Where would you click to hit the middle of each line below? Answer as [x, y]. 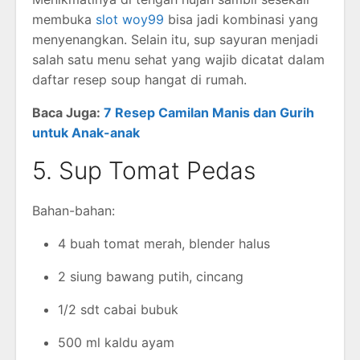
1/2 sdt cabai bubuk [118, 309]
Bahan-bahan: [74, 210]
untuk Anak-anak [86, 132]
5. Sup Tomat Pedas [144, 170]
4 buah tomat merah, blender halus [164, 243]
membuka [64, 19]
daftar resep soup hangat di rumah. [139, 79]
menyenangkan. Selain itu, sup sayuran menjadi [175, 39]
